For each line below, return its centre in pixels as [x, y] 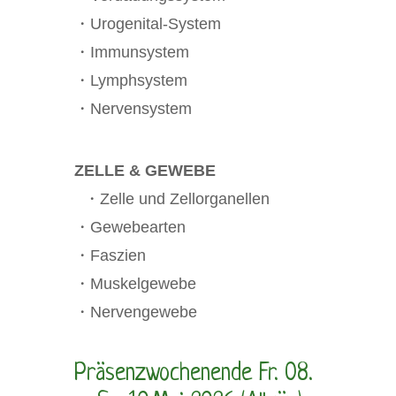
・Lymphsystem [131, 80]
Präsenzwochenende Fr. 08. [193, 374]
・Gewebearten [130, 227]
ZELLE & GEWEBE [145, 171]
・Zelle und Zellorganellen [177, 199]
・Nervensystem [133, 109]
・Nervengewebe [136, 312]
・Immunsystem [132, 52]
